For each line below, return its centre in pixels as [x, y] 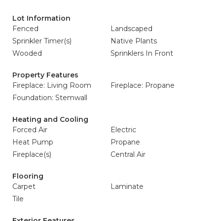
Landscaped [131, 29]
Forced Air [30, 130]
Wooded [27, 53]
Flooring [28, 176]
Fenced [25, 29]
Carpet [24, 186]
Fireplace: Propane [143, 85]
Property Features [45, 75]
